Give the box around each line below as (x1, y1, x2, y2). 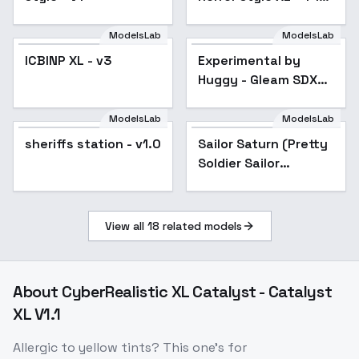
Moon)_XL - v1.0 (198, 174, 300, 192)
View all (104, 219, 147, 234)
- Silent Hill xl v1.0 (198, 7, 307, 25)
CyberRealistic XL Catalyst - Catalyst (62, 281, 333, 303)
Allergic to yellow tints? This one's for (13, 339, 247, 357)
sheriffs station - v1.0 (25, 135, 161, 153)
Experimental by (198, 52, 301, 70)
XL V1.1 (13, 304, 61, 325)
